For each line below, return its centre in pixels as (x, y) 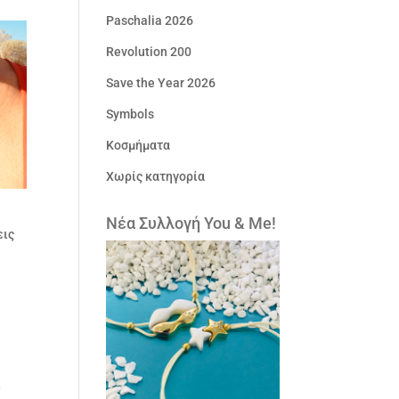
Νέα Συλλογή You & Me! (191, 223)
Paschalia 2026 (150, 20)
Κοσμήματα (138, 145)
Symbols (130, 114)
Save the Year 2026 (161, 83)
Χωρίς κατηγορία (156, 176)
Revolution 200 (149, 52)
